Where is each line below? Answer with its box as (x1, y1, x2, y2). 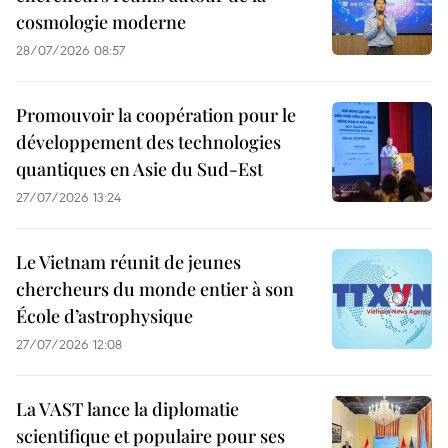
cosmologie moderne (16, 10, 186, 35)
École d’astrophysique (16, 304, 193, 329)
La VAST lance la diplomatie (16, 397, 239, 422)
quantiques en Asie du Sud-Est (16, 157, 263, 182)
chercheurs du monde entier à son (16, 277, 294, 302)
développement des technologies (16, 130, 281, 155)
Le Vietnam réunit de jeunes (16, 250, 241, 275)
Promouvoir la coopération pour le (16, 103, 296, 128)
